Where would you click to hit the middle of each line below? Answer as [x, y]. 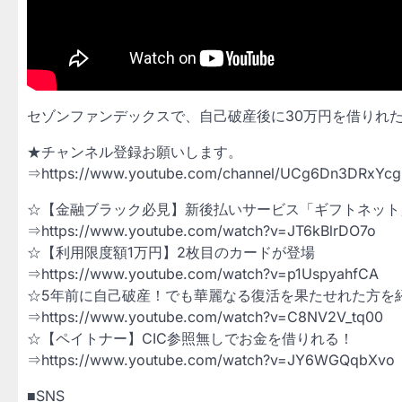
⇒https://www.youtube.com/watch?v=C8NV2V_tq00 [205, 317]
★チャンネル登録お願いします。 [135, 152]
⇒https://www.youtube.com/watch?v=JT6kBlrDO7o [201, 231]
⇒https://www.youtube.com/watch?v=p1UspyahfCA [203, 274]
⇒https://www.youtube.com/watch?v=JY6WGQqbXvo [211, 360]
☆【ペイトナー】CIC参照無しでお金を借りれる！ [190, 338]
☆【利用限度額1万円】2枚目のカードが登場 [171, 252]
